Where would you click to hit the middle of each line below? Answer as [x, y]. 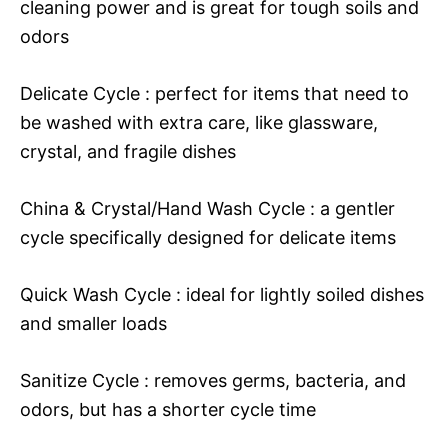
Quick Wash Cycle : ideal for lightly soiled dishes [222, 294]
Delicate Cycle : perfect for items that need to [214, 93]
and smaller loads [93, 323]
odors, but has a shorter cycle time [168, 409]
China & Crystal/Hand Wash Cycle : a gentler [207, 208]
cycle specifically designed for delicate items [208, 237]
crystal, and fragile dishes [128, 151]
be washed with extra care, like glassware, [199, 122]
